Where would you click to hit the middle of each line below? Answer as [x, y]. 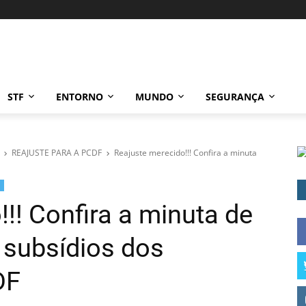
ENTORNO [80, 96]
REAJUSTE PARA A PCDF [57, 152]
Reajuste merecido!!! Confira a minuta [185, 152]
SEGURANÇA [235, 96]
